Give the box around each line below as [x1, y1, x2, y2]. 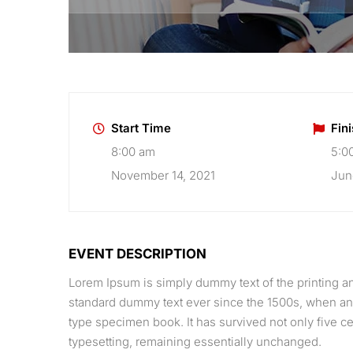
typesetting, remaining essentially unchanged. [69, 334, 321, 349]
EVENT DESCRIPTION [69, 246, 206, 262]
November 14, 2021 [111, 168, 215, 183]
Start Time [111, 121, 171, 136]
